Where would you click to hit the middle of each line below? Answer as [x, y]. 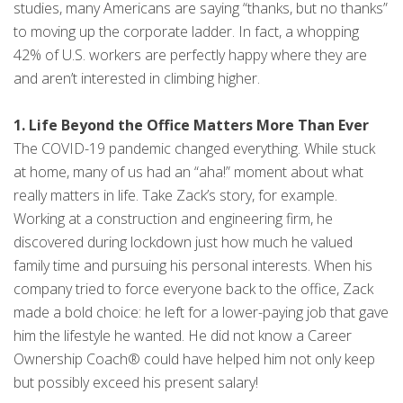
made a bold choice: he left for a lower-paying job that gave [201, 313]
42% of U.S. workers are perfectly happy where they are [190, 55]
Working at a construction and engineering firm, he [173, 219]
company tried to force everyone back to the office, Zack [193, 289]
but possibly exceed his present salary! [136, 383]
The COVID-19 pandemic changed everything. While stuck [194, 149]
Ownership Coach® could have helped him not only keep [194, 359]
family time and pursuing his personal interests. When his [193, 266]
